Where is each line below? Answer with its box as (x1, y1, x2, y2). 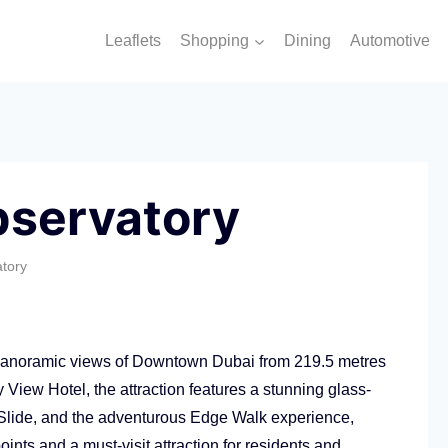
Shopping (180, 31, 250, 49)
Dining (284, 31, 332, 49)
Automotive (350, 31, 431, 49)
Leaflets (104, 31, 161, 49)
